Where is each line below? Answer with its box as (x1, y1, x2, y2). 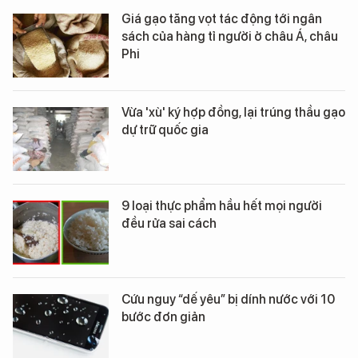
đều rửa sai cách (121, 216, 217, 231)
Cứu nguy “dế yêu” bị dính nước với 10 (121, 292, 335, 307)
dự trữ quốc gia (121, 122, 209, 137)
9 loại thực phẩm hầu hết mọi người (121, 198, 322, 213)
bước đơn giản (121, 309, 205, 324)
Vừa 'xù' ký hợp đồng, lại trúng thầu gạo (121, 105, 345, 120)
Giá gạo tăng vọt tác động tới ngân (121, 11, 322, 26)
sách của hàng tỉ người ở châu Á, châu (121, 29, 338, 44)
